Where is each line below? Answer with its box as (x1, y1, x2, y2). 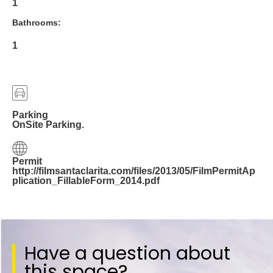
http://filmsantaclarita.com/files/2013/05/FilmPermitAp (12, 165, 255, 176)
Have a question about (24, 240, 230, 266)
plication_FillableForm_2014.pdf (12, 175, 160, 186)
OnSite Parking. (12, 119, 84, 130)
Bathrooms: (12, 18, 61, 27)
